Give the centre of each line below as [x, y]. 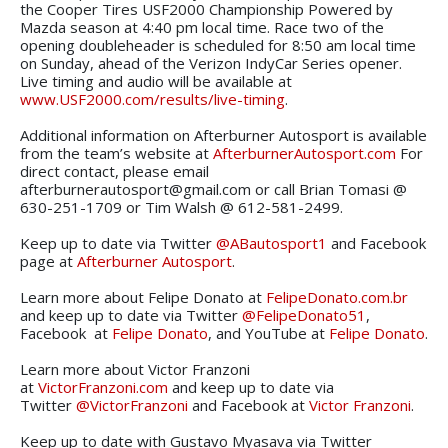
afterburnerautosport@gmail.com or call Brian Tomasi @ [213, 188]
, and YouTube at [268, 332]
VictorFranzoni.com [103, 386]
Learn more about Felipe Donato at [143, 296]
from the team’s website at [116, 152]
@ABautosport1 [271, 242]
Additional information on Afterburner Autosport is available [223, 134]
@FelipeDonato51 [304, 314]
